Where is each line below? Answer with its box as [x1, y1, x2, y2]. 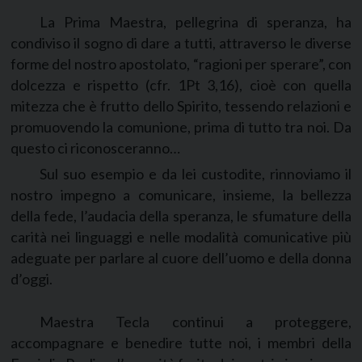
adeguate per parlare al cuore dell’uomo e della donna [11, 248, 351, 267]
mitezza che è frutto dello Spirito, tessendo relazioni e [11, 97, 351, 116]
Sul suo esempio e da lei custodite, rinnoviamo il [40, 164, 351, 183]
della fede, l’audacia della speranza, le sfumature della [11, 206, 351, 225]
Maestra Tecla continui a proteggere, [40, 312, 351, 330]
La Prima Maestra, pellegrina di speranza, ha [40, 13, 351, 32]
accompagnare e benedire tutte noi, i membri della [11, 333, 351, 351]
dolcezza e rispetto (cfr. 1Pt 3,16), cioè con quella [11, 76, 351, 95]
